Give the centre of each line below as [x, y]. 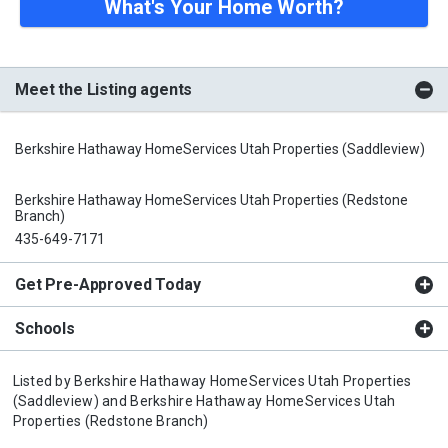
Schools [45, 328]
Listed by [43, 380]
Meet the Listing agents [104, 89]
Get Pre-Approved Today [108, 284]
